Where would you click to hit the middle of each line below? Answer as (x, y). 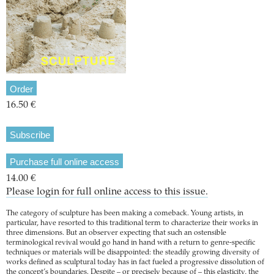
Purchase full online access (65, 162)
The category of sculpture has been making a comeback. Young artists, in (125, 213)
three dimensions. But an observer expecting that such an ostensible (116, 233)
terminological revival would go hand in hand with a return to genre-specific (131, 243)
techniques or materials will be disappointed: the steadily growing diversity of (133, 252)
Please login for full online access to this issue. (107, 192)
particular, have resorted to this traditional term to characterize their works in (132, 223)
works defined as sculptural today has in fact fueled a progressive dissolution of (135, 262)
